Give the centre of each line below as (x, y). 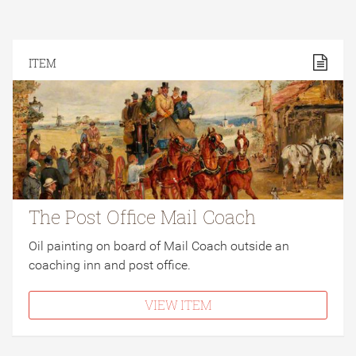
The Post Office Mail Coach (142, 217)
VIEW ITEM (178, 305)
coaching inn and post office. (110, 265)
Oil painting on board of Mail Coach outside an (159, 246)
